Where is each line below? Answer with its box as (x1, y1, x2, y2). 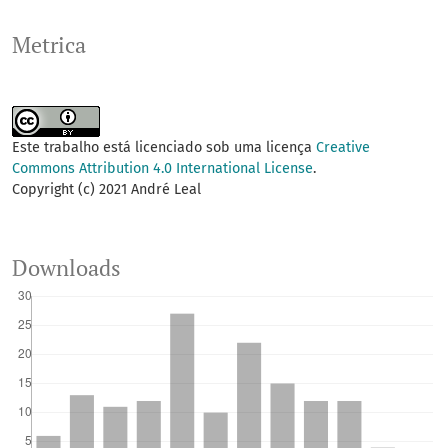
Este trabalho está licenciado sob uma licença (12, 139, 316, 157)
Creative (316, 139, 370, 157)
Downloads (12, 254, 121, 283)
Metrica (12, 31, 86, 60)
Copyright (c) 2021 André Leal (12, 181, 201, 199)
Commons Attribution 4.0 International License (12, 160, 313, 178)
